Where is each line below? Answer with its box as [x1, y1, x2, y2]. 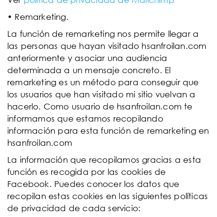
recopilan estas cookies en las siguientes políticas [7, 191, 208, 201]
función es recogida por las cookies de [7, 167, 166, 177]
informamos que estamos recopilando [7, 113, 163, 124]
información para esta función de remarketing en [7, 125, 209, 136]
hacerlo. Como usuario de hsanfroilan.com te [7, 101, 193, 111]
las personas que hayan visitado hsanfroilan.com [7, 41, 207, 51]
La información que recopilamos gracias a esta [7, 155, 201, 165]
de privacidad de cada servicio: [7, 203, 141, 213]
